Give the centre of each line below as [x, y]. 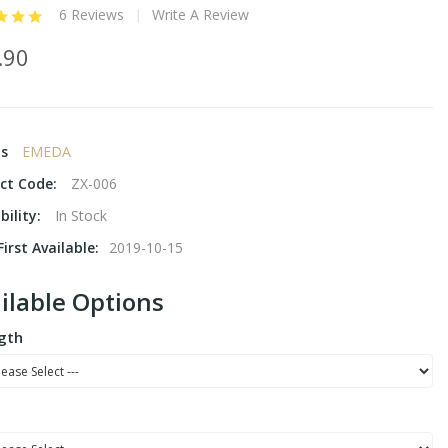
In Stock [81, 216]
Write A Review [200, 15]
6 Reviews [91, 15]
